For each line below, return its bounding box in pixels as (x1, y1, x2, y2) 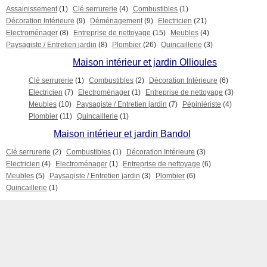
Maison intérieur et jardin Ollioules (73, 57, 217, 67)
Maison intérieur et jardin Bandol (54, 128, 191, 139)
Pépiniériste (182, 100, 221, 108)
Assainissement (6, 4, 57, 13)
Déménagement (90, 16, 142, 25)
